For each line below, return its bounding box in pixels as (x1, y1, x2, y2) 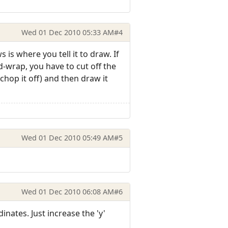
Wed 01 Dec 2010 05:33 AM (21, 27, 114, 37)
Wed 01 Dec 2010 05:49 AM (21, 133, 114, 143)
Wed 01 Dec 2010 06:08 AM (21, 186, 114, 196)
